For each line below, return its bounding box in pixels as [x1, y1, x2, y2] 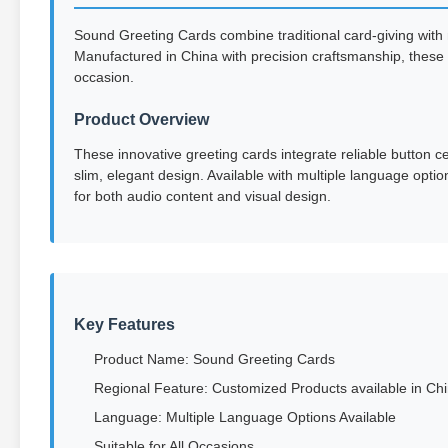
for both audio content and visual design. [74, 188, 331, 204]
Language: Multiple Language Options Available [94, 409, 396, 425]
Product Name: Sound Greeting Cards [94, 351, 335, 367]
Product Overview [74, 111, 209, 128]
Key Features [74, 316, 175, 333]
